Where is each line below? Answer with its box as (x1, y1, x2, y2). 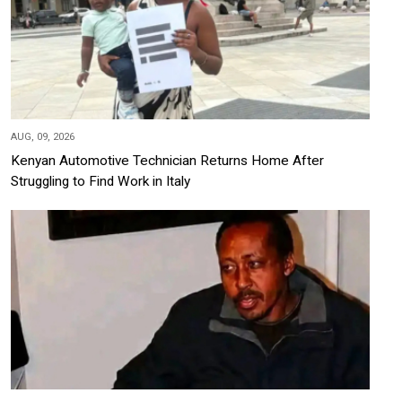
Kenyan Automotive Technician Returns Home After (11, 153, 324, 170)
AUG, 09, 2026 (11, 131, 74, 144)
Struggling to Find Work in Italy (11, 173, 190, 190)
